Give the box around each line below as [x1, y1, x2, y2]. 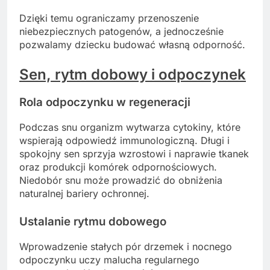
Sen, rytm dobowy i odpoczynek [19, 66, 246, 84]
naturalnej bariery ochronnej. [19, 187, 149, 199]
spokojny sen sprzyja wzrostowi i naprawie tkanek [19, 147, 249, 160]
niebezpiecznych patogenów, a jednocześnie [19, 25, 224, 38]
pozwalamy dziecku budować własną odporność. [19, 39, 245, 51]
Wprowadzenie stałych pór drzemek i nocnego [19, 240, 232, 253]
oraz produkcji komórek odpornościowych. [19, 160, 217, 173]
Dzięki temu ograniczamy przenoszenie [19, 12, 199, 25]
